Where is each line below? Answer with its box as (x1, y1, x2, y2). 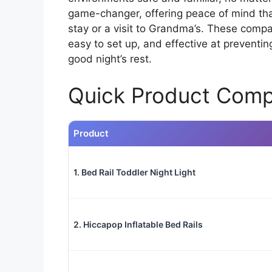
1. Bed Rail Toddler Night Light (73, 166, 195, 177)
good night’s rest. (68, 53, 152, 66)
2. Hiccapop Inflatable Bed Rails (73, 219, 203, 229)
